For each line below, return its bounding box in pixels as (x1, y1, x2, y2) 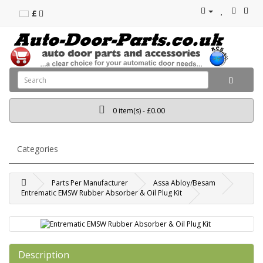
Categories (17, 143, 58, 154)
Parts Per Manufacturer (52, 178, 128, 188)
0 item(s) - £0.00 (112, 106, 165, 116)
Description (18, 248, 69, 261)
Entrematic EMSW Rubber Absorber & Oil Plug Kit (21, 188, 182, 198)
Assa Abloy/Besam (153, 178, 215, 188)
